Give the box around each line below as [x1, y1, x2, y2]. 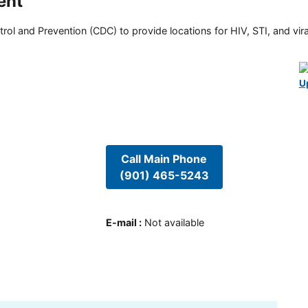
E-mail [105, 217, 137, 229]
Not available [144, 217, 204, 229]
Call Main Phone [121, 151, 208, 166]
